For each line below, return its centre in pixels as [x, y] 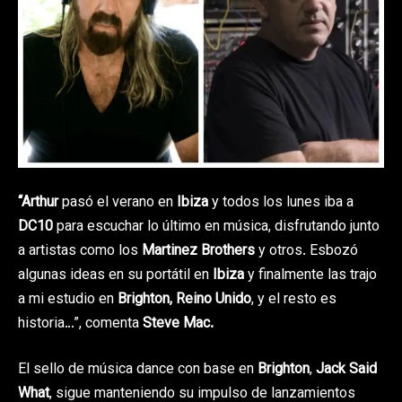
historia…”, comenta [80, 324]
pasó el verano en [118, 203]
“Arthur [38, 203]
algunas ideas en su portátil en [115, 275]
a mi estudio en [68, 300]
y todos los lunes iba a [281, 203]
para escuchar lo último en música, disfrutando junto [216, 227]
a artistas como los [80, 251]
